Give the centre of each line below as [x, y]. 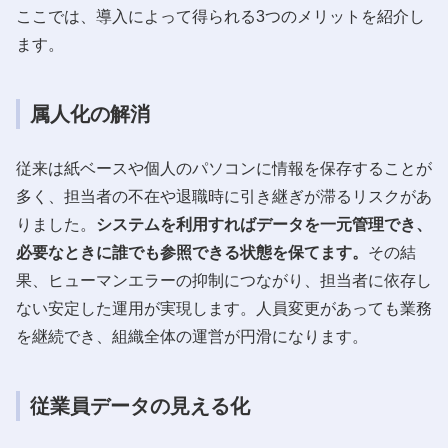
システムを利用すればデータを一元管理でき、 [264, 224]
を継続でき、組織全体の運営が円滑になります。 [192, 336]
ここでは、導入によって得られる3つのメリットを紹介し [220, 16]
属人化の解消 [90, 113]
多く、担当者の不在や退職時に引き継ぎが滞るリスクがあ [224, 196]
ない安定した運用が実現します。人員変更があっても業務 [224, 308]
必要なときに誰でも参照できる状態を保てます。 [192, 252]
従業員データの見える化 [140, 405]
